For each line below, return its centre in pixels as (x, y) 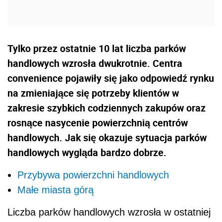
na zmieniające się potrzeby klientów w (93, 93)
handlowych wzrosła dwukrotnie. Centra (95, 63)
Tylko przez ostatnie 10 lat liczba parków (97, 49)
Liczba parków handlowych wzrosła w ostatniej (109, 212)
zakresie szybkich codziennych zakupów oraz (107, 108)
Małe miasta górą (55, 190)
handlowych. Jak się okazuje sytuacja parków (107, 138)
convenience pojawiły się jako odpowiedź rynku (111, 78)
